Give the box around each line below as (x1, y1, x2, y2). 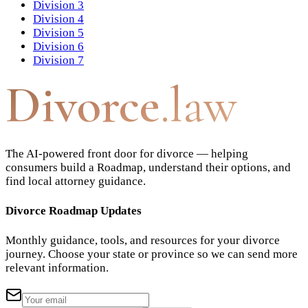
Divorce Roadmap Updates (5, 203, 142, 217)
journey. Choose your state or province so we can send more (5, 247, 298, 261)
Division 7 (33, 54, 84, 67)
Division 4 (33, 12, 84, 26)
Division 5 (33, 26, 84, 40)
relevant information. (5, 261, 109, 274)
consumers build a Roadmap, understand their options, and (5, 161, 291, 175)
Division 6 (33, 40, 84, 54)
